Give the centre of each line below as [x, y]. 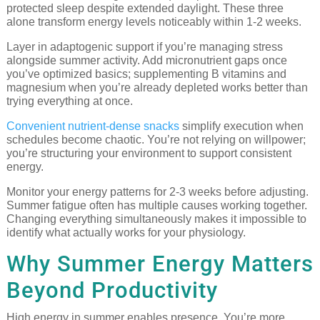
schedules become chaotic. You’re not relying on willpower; [156, 140]
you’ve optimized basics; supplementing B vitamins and [146, 74]
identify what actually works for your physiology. [126, 233]
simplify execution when [241, 126]
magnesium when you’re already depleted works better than [157, 88]
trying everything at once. [69, 101]
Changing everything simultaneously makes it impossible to [156, 219]
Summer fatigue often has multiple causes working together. [156, 206]
